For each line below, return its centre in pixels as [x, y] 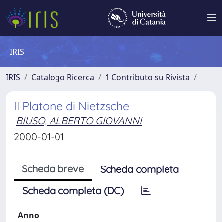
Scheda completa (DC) [73, 191]
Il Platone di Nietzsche [72, 106]
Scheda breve [53, 169]
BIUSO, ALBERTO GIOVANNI [79, 121]
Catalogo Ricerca [63, 77]
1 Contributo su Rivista [147, 77]
